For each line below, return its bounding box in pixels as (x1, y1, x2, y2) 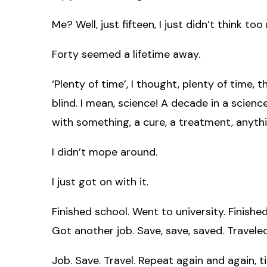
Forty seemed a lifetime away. (52, 46, 200, 61)
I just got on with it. (52, 174, 148, 189)
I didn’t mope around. (52, 144, 157, 159)
